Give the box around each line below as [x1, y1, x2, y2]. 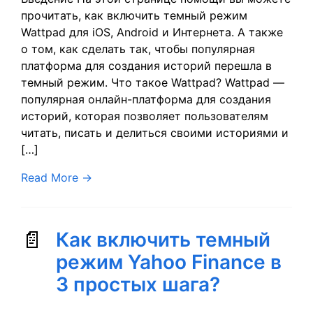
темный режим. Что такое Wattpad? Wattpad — [21, 75, 284, 89]
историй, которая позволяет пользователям [21, 109, 268, 123]
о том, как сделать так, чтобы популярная [21, 42, 255, 56]
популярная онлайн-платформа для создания [21, 92, 271, 106]
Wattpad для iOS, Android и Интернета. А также [21, 25, 283, 39]
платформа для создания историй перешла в [21, 59, 272, 73]
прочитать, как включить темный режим [21, 8, 247, 22]
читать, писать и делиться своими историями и [21, 126, 289, 140]
